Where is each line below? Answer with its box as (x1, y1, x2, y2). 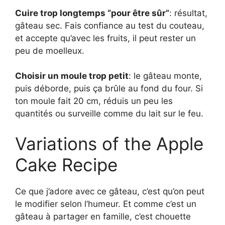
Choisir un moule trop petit (15, 71, 129, 81)
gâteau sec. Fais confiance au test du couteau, (15, 20, 204, 31)
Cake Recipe (15, 154, 118, 175)
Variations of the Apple (15, 133, 203, 154)
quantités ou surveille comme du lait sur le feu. (15, 108, 203, 119)
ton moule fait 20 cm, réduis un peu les (15, 96, 173, 106)
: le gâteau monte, (129, 71, 202, 81)
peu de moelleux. (15, 45, 84, 56)
